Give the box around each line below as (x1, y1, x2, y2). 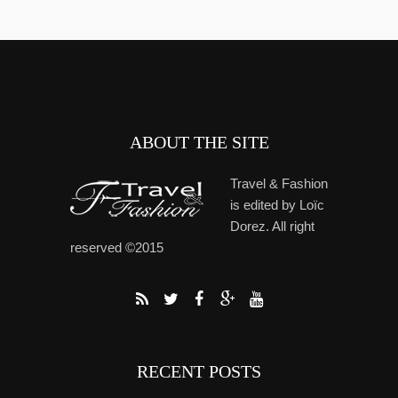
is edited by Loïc (230, 197, 324, 213)
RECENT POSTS (137, 362, 261, 382)
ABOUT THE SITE (129, 132, 269, 153)
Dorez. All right (230, 219, 314, 235)
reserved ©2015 (70, 240, 163, 256)
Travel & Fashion (230, 176, 328, 192)
